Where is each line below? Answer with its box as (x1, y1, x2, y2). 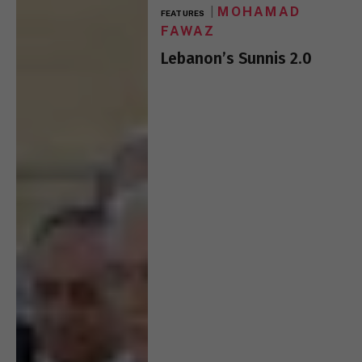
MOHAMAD (217, 3, 301, 19)
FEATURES (161, 7, 204, 18)
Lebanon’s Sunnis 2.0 (161, 48, 313, 68)
